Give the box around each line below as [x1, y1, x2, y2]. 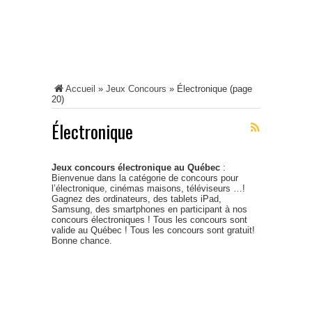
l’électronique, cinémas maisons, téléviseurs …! [52, 183, 245, 194]
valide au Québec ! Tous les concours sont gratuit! [52, 225, 255, 235]
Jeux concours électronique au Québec [52, 162, 220, 173]
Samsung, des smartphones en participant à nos [52, 204, 247, 214]
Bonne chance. [52, 235, 112, 246]
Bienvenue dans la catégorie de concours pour [52, 173, 238, 183]
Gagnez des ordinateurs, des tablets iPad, [52, 194, 221, 204]
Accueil [65, 84, 95, 94]
